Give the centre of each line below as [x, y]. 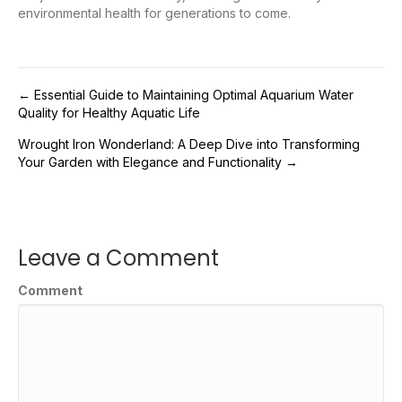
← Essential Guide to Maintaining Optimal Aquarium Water [186, 94]
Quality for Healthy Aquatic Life [109, 112]
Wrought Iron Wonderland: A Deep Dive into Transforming [189, 144]
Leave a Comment [118, 258]
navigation [89, 141]
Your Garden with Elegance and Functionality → [158, 162]
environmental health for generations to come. [154, 13]
